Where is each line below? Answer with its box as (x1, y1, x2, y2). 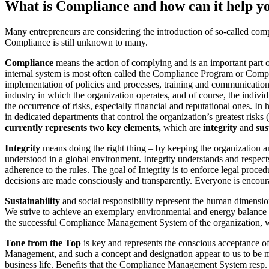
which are (161, 122, 203, 133)
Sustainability (5, 195, 60, 206)
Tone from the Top (5, 237, 81, 248)
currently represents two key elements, (5, 122, 161, 133)
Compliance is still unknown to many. (5, 37, 148, 47)
